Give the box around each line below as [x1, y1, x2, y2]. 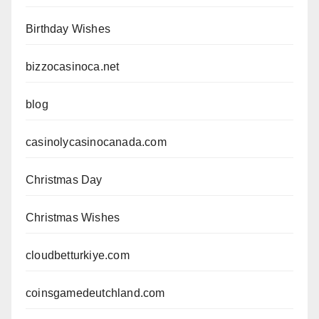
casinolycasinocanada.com [26, 135, 167, 148]
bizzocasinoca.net [26, 60, 120, 73]
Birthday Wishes [26, 22, 110, 35]
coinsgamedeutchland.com [26, 286, 165, 299]
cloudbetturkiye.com [26, 249, 130, 261]
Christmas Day [26, 173, 103, 186]
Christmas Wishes [26, 211, 120, 224]
